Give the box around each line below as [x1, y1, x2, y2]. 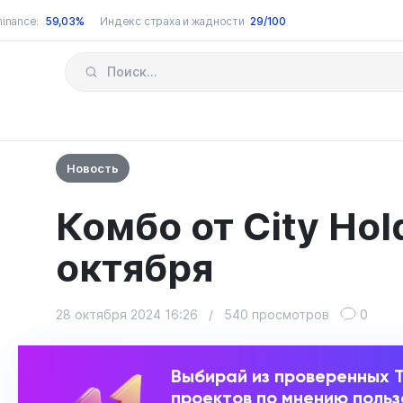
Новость [67, 161, 119, 175]
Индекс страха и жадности [100, 14, 245, 28]
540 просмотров [224, 307, 329, 322]
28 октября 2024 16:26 [56, 307, 198, 322]
